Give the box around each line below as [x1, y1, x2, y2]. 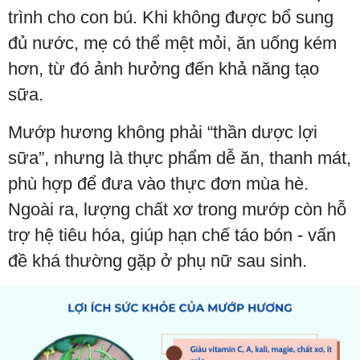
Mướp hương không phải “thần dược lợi [8, 121, 317, 142]
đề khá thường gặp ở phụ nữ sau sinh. [8, 250, 307, 271]
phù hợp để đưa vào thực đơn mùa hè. [8, 173, 309, 194]
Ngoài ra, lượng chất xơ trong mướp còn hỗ [8, 198, 346, 219]
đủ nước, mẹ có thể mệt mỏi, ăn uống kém [8, 32, 337, 53]
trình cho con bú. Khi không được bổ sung [8, 6, 333, 27]
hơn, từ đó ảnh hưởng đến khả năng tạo [8, 58, 319, 79]
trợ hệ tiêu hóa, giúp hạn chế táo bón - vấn [8, 224, 336, 245]
